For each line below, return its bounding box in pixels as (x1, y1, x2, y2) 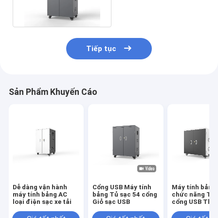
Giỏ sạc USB (92, 198, 130, 206)
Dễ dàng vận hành (13, 183, 68, 191)
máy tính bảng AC (13, 191, 68, 199)
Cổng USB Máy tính (92, 183, 151, 191)
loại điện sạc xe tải (13, 198, 72, 206)
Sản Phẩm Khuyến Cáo (8, 87, 97, 97)
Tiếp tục (86, 44, 117, 54)
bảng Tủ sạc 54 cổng (92, 191, 157, 199)
